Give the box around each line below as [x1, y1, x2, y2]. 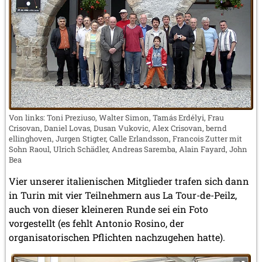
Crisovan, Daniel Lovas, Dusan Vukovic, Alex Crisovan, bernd [9, 122, 227, 133]
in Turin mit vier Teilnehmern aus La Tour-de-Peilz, [9, 188, 237, 201]
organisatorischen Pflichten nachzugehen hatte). [9, 230, 225, 243]
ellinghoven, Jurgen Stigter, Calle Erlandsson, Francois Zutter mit [9, 133, 242, 144]
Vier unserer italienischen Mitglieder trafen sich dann [9, 174, 249, 187]
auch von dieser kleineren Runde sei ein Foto [9, 202, 208, 215]
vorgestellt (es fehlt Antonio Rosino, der [9, 216, 184, 229]
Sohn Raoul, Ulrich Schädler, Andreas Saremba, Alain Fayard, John [9, 143, 247, 154]
